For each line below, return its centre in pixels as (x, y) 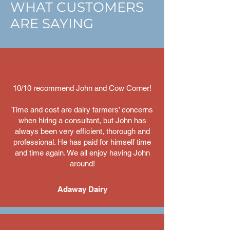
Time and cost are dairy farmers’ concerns (82, 110)
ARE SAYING (52, 24)
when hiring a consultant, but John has (82, 120)
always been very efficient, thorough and (82, 131)
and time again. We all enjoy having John (82, 153)
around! (82, 164)
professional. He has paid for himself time (82, 142)
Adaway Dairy (82, 189)
